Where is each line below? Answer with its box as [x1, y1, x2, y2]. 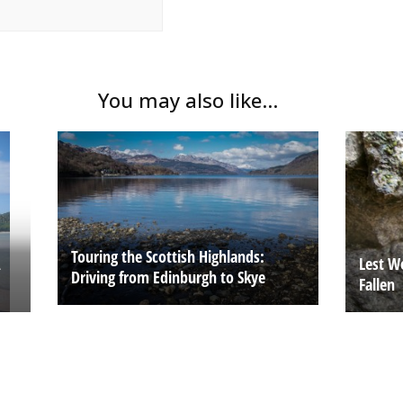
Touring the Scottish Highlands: [70, 245, 264, 267]
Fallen [358, 273, 395, 295]
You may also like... [98, 86, 278, 114]
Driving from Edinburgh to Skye [70, 265, 265, 288]
